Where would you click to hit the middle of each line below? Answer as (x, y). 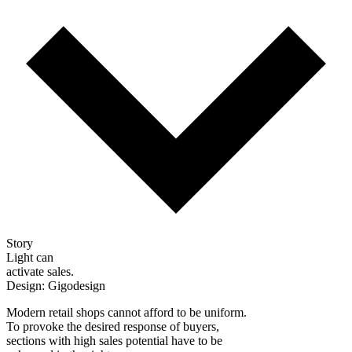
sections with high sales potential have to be (114, 340)
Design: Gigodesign (56, 285)
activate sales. (40, 271)
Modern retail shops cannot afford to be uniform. (126, 312)
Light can (30, 257)
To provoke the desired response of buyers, (113, 326)
